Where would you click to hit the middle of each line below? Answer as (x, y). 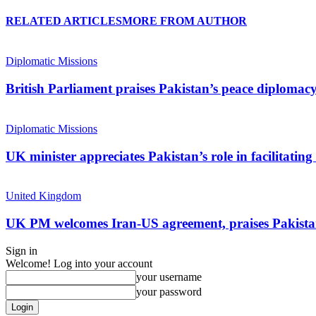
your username (169, 276)
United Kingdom (43, 196)
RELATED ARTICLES (64, 21)
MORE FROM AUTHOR (184, 21)
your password (169, 291)
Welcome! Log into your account (79, 263)
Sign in (22, 250)
